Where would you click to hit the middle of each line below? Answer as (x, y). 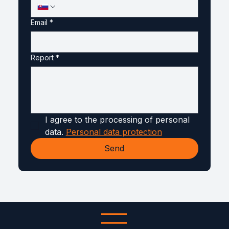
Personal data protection (114, 132)
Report (42, 57)
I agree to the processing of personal (117, 119)
